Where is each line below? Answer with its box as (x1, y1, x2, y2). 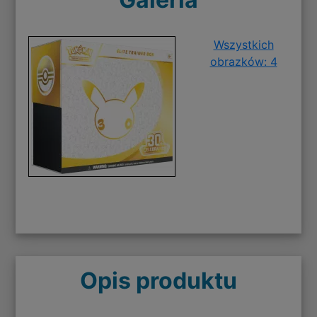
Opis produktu (80, 267, 237, 295)
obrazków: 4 (209, 54, 277, 69)
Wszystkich (213, 38, 274, 52)
